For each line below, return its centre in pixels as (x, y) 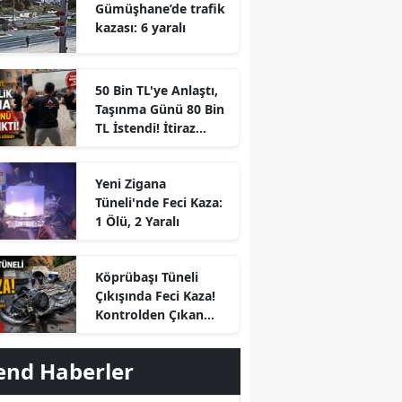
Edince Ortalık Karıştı (160, 147)
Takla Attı (124, 353)
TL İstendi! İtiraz (145, 128)
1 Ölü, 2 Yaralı (137, 222)
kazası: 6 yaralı (140, 28)
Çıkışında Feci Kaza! (155, 296)
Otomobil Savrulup (153, 334)
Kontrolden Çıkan (149, 315)
